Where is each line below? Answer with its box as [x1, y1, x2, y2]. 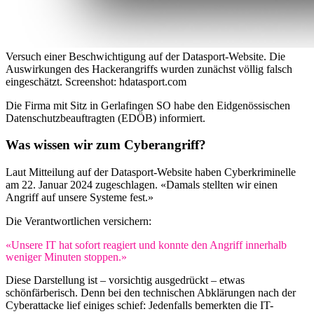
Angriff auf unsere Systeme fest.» [6, 191, 153, 204]
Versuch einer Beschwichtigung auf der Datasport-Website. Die [6, 50, 285, 62]
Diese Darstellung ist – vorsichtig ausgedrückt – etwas [6, 274, 245, 287]
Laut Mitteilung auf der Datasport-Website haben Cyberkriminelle [6, 166, 296, 179]
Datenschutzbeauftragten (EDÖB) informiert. [6, 111, 205, 124]
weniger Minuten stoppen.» [6, 251, 127, 264]
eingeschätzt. [6, 75, 65, 88]
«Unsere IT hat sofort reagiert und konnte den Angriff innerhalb [6, 239, 287, 252]
